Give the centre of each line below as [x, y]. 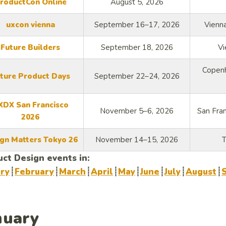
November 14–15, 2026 [137, 140]
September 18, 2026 [137, 48]
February [34, 172]
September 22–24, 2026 [137, 76]
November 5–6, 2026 [137, 111]
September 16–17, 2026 [137, 25]
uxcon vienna [30, 25]
